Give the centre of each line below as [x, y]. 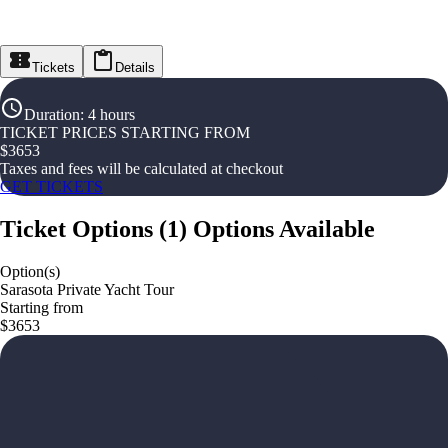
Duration [52, 114]
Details [135, 67]
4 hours [111, 114]
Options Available [284, 228]
